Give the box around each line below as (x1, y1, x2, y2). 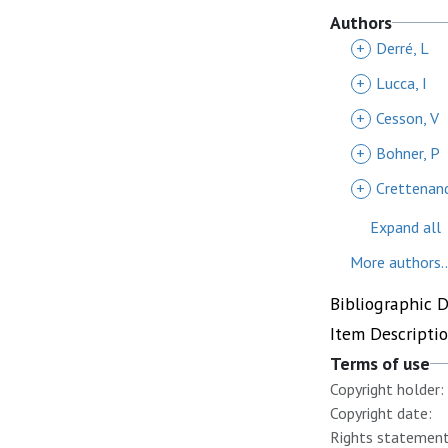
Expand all (370, 217, 441, 237)
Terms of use (330, 352, 430, 375)
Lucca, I (376, 73, 427, 93)
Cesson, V (376, 108, 439, 128)
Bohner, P (376, 143, 440, 163)
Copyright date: (330, 403, 432, 423)
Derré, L (376, 38, 429, 58)
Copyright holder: (330, 379, 444, 399)
